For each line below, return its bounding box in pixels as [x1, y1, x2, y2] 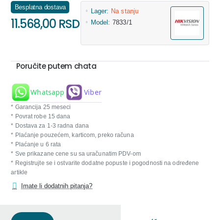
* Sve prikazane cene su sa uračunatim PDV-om [11, 150, 141, 157]
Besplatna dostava [14, 3, 66, 11]
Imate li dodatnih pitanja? [21, 182, 93, 190]
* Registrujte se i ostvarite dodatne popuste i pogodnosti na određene [11, 159, 199, 166]
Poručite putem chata [16, 60, 97, 71]
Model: [90, 18, 110, 26]
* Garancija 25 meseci [11, 103, 71, 110]
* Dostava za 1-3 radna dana [11, 122, 89, 129]
